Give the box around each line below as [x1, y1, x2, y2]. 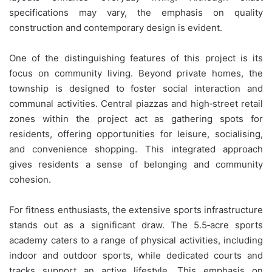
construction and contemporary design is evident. [9, 21, 222, 33]
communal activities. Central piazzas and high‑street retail [9, 97, 263, 109]
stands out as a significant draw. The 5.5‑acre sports [9, 219, 263, 231]
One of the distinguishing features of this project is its [9, 52, 263, 64]
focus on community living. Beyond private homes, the [9, 67, 263, 79]
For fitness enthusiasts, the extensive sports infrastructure [9, 203, 263, 216]
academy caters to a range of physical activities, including [9, 234, 263, 246]
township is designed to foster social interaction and [9, 82, 263, 94]
